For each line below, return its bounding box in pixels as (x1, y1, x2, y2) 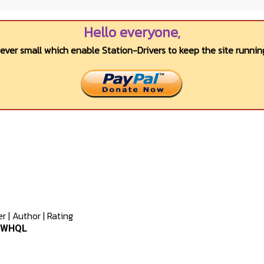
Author (12, 209, 41, 223)
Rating (47, 209, 73, 223)
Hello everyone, (84, 22, 180, 43)
